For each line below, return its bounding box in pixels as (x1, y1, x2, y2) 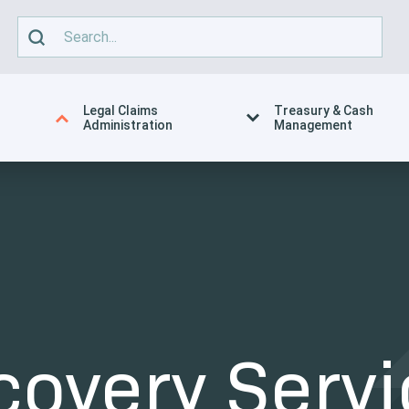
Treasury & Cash (274, 103, 374, 118)
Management (274, 118, 353, 132)
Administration (82, 118, 173, 132)
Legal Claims (82, 103, 158, 118)
